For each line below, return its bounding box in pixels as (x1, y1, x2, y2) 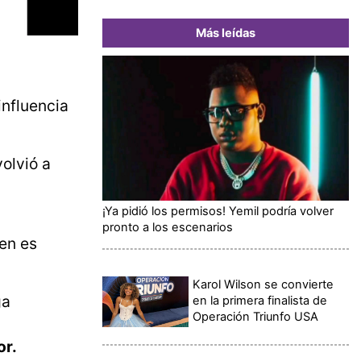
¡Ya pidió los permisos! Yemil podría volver (102, 203, 334, 218)
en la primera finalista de (193, 293, 328, 308)
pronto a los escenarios (102, 219, 233, 234)
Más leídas (196, 25, 255, 40)
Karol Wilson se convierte (193, 276, 334, 292)
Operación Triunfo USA (193, 309, 319, 324)
